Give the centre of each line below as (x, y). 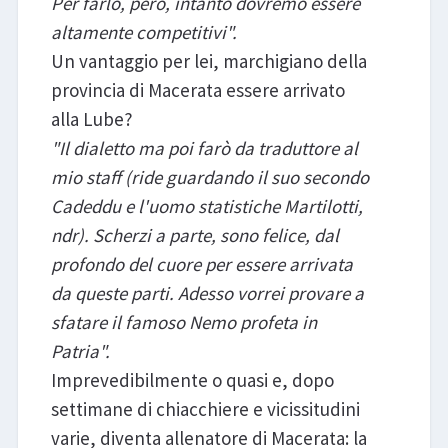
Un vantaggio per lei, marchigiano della (208, 61)
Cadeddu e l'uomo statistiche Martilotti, (206, 206)
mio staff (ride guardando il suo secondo (209, 177)
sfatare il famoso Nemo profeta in (183, 322)
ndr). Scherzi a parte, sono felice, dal (194, 235)
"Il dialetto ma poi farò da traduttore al (204, 148)
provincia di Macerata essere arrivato (197, 90)
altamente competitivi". (143, 32)
